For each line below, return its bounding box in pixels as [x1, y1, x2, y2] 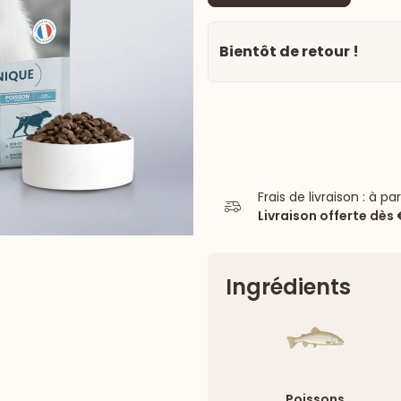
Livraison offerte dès [258, 207, 397, 225]
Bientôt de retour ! [219, 41, 359, 62]
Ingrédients [226, 272, 351, 302]
